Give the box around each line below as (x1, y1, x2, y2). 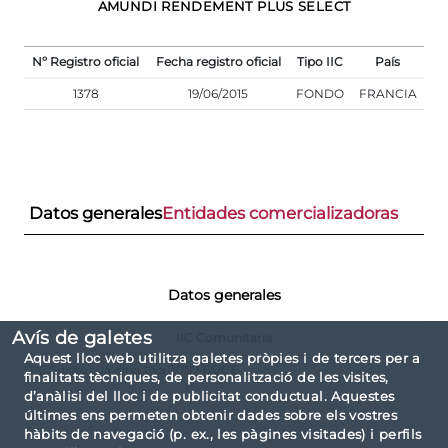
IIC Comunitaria (176, 329, 272, 345)
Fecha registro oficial (155, 53, 281, 69)
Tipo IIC (297, 53, 343, 69)
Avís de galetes (11, 327, 152, 350)
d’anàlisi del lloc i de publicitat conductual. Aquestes (23, 388, 395, 405)
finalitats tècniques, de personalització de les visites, (23, 369, 389, 386)
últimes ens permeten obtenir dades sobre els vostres (23, 407, 398, 424)
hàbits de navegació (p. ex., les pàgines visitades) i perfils (23, 426, 422, 443)
